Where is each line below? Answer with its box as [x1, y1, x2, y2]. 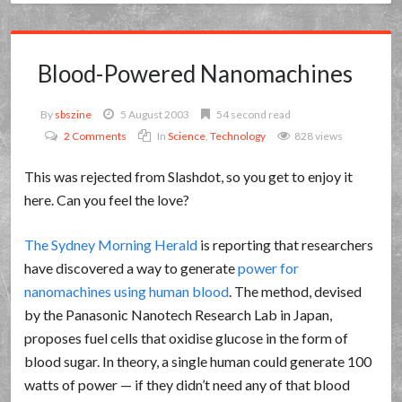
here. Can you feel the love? [24, 191, 190, 208]
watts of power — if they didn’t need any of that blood [24, 376, 351, 393]
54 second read [214, 108, 292, 121]
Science [168, 129, 206, 143]
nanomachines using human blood [24, 283, 230, 300]
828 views [294, 129, 344, 143]
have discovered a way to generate [24, 259, 239, 276]
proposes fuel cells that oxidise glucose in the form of [24, 329, 349, 346]
